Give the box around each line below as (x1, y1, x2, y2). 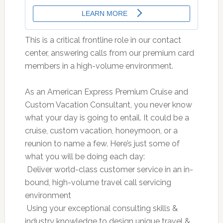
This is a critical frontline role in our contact (24, 35, 181, 45)
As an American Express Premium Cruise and (24, 87, 188, 97)
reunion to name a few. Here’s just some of (24, 138, 180, 148)
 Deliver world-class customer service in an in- (24, 164, 193, 174)
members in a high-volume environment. (24, 61, 173, 71)
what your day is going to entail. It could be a (24, 112, 189, 122)
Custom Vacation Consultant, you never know (24, 100, 192, 110)
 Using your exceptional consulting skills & (24, 203, 178, 213)
